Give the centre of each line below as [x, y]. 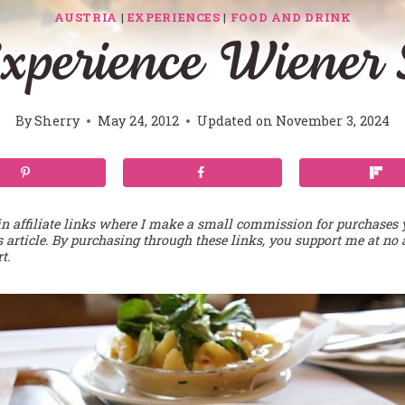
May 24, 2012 [138, 121]
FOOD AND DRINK [291, 17]
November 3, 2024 [333, 121]
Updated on [235, 121]
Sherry [57, 121]
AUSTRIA [85, 17]
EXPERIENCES [174, 17]
